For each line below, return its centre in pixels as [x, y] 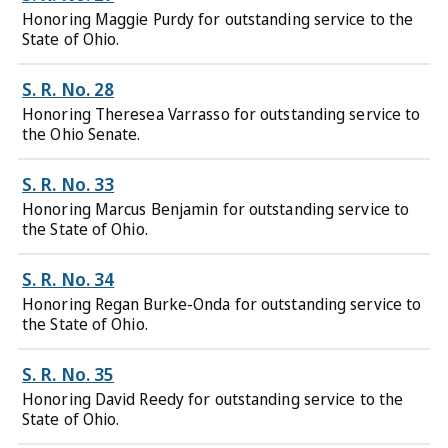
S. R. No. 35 [68, 374]
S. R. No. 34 [68, 279]
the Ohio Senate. [81, 134]
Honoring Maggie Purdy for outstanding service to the [218, 19]
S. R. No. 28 [68, 89]
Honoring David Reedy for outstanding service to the [213, 399]
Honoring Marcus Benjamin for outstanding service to [216, 209]
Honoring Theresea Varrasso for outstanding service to [221, 114]
